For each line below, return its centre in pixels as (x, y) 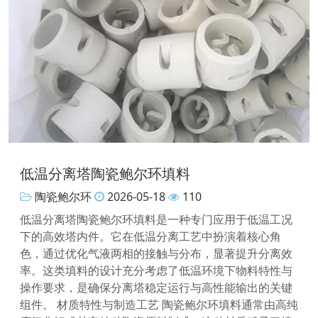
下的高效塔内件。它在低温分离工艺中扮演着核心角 (150, 237)
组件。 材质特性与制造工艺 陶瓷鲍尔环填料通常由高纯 (159, 305)
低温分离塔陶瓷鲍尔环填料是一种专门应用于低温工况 (156, 220)
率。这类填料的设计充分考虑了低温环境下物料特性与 (156, 271)
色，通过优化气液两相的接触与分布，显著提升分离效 (156, 254)
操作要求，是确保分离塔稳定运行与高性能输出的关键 (156, 288)
